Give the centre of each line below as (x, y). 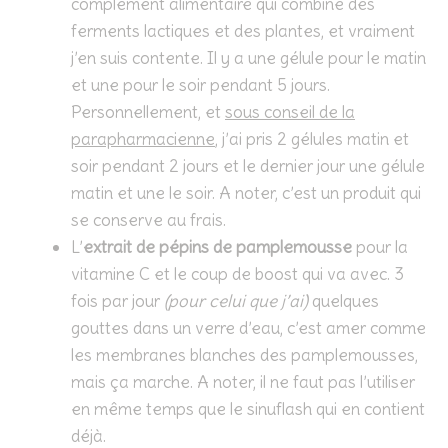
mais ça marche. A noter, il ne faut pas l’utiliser (243, 382)
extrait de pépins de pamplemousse (217, 247)
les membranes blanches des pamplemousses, (244, 355)
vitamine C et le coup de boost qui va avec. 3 (237, 274)
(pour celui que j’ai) (236, 301)
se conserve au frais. (148, 220)
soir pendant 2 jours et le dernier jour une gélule (248, 166)
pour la (380, 247)
